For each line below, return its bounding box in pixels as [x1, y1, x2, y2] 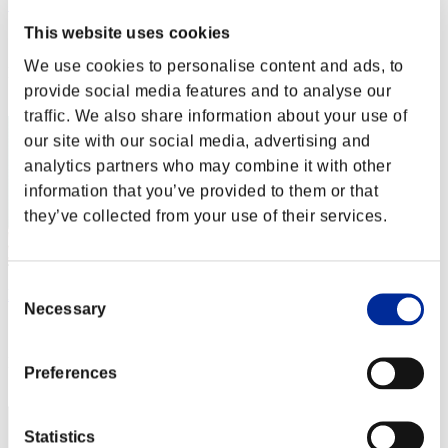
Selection [7, 303, 75, 321]
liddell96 [8, 286, 63, 304]
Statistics [24, 428, 95, 446]
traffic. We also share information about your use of [24, 107, 407, 125]
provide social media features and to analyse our [24, 82, 391, 100]
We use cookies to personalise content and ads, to [24, 57, 404, 75]
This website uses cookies [24, 24, 231, 42]
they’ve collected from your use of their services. [24, 207, 387, 225]
